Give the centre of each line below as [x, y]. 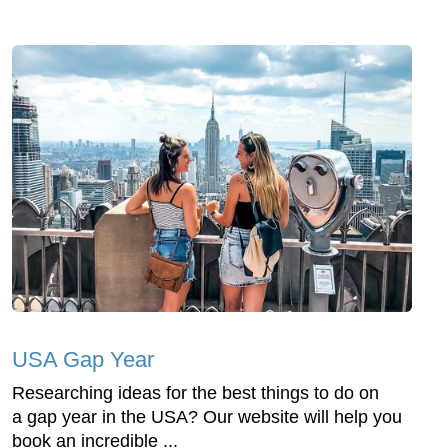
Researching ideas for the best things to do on [195, 392]
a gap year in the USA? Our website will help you [207, 416]
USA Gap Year [83, 359]
